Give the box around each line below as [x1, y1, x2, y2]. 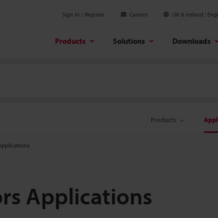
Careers [129, 11, 148, 18]
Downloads [172, 36, 211, 46]
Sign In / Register [62, 11, 105, 18]
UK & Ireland [172, 11, 203, 18]
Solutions [113, 36, 145, 46]
